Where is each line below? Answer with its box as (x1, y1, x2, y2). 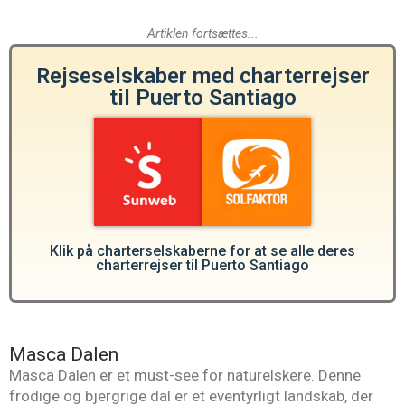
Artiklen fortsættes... (146, 26, 259, 42)
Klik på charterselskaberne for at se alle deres (50, 242, 355, 260)
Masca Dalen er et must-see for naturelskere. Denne (9, 366, 361, 385)
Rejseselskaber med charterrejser (35, 63, 370, 89)
